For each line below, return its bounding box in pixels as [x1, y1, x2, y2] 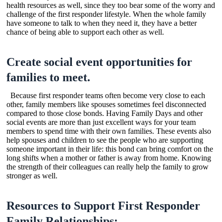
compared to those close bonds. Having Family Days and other [6, 109, 203, 117]
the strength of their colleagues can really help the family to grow [6, 162, 209, 171]
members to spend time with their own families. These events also [6, 126, 211, 135]
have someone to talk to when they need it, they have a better [6, 18, 197, 27]
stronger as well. [6, 171, 61, 180]
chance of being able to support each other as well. [6, 27, 168, 36]
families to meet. [6, 70, 90, 84]
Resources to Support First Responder [6, 199, 200, 212]
